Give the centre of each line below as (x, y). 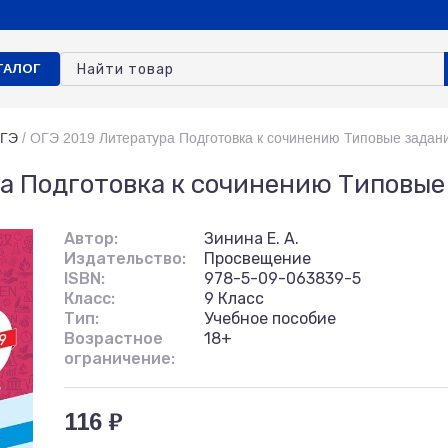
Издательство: (125, 258)
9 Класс (234, 298)
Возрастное (113, 338)
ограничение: (119, 358)
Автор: (91, 238)
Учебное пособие (270, 318)
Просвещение (257, 258)
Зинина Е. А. (251, 238)
